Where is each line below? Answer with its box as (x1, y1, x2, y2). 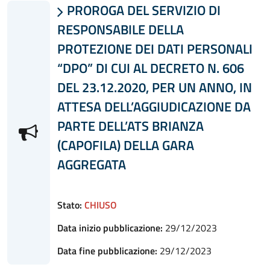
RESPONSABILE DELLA (57, 19, 184, 39)
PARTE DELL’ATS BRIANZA (57, 116, 204, 136)
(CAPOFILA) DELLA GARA (57, 135, 194, 155)
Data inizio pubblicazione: (57, 220, 163, 235)
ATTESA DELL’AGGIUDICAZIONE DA (57, 96, 251, 116)
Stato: (57, 197, 82, 212)
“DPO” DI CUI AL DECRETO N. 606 (57, 58, 244, 78)
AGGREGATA (57, 154, 126, 174)
